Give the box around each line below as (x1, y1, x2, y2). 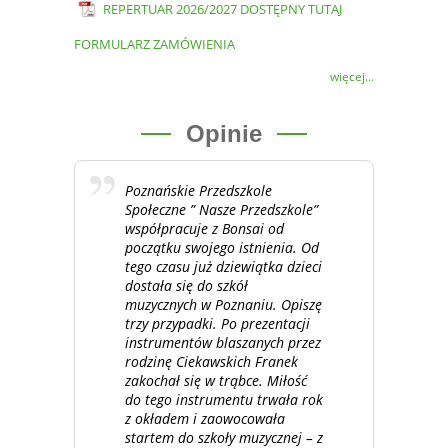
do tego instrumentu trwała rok (125, 389, 323, 409)
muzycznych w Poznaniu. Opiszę (125, 294, 322, 314)
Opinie (186, 120, 262, 147)
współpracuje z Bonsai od (125, 218, 284, 238)
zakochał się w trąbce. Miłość (125, 370, 307, 390)
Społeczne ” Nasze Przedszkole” (125, 199, 318, 219)
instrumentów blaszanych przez (125, 332, 321, 352)
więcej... (330, 68, 374, 85)
